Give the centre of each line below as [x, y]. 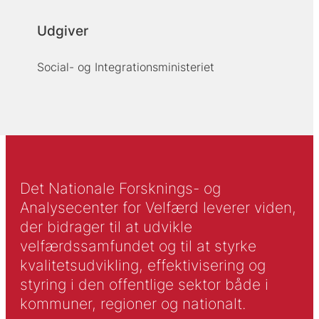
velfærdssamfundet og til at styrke [138, 246]
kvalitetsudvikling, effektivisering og [142, 266]
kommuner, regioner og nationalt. [132, 304]
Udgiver [62, 31]
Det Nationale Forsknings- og [120, 189]
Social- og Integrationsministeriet [125, 67]
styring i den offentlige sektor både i [144, 285]
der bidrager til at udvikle [106, 227]
